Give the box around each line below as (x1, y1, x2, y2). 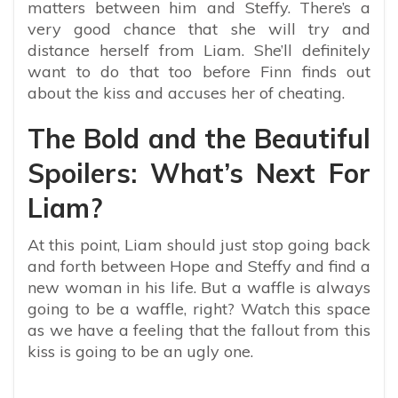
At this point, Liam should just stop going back (28, 235, 370, 256)
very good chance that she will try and (28, 19, 370, 40)
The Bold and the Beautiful (28, 122, 370, 156)
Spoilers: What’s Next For (28, 156, 370, 191)
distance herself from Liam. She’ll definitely (28, 40, 370, 61)
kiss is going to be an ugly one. (28, 341, 253, 362)
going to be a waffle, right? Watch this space (28, 298, 370, 320)
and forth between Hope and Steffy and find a (28, 256, 370, 277)
